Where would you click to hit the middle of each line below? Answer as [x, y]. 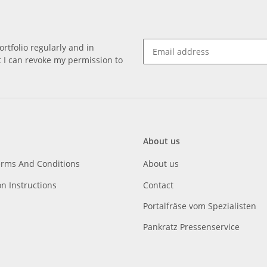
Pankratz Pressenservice [191, 227]
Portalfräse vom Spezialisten [200, 206]
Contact [158, 185]
